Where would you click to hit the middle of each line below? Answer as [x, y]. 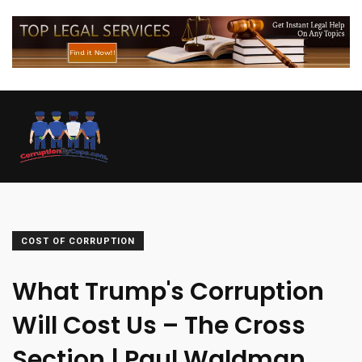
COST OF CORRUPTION [78, 241]
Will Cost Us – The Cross [159, 325]
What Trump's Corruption [168, 291]
